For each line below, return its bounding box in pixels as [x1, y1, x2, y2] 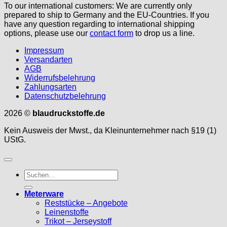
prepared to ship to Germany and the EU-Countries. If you [4, 11, 209, 19]
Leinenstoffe [45, 208, 89, 216]
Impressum [24, 46, 64, 55]
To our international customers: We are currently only [4, 2, 192, 10]
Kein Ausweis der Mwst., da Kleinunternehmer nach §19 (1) [4, 126, 216, 135]
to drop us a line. [133, 29, 195, 37]
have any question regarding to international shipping [4, 20, 195, 28]
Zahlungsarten [24, 83, 77, 91]
